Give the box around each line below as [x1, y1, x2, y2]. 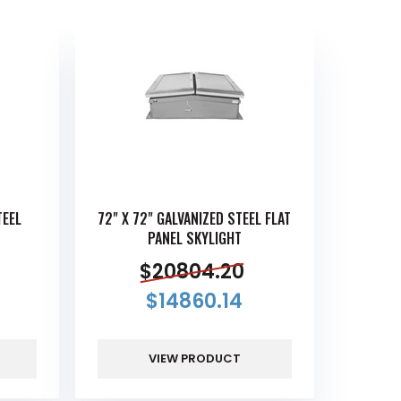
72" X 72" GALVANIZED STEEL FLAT [98, 208, 292, 230]
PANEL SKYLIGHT [147, 227, 242, 250]
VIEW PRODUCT [148, 349, 241, 367]
